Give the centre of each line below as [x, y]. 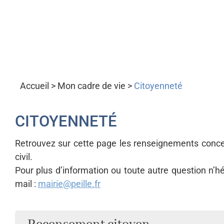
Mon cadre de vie [91, 85]
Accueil [34, 85]
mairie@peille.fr [69, 184]
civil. [24, 157]
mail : [26, 184]
